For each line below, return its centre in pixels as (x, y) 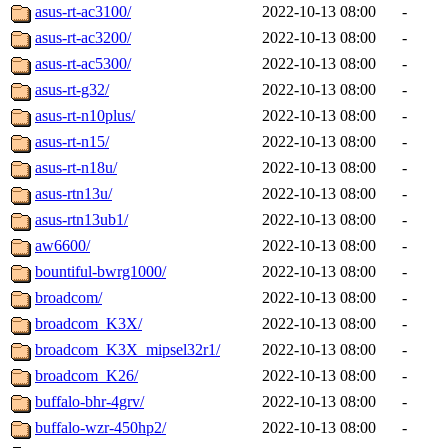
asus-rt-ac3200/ (83, 38)
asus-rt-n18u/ (76, 168)
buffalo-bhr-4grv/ (89, 402)
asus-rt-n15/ (72, 142)
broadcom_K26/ (86, 376)
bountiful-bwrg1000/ (100, 272)
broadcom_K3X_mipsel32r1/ (127, 350)
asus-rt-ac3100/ (83, 12)
